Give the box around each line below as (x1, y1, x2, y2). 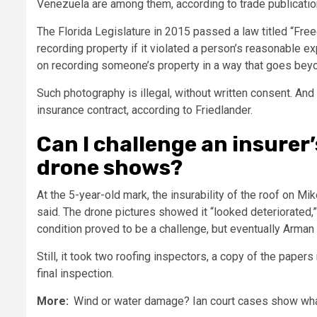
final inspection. (37, 266, 114, 280)
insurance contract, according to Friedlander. (37, 103, 253, 117)
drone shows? (37, 154, 183, 180)
